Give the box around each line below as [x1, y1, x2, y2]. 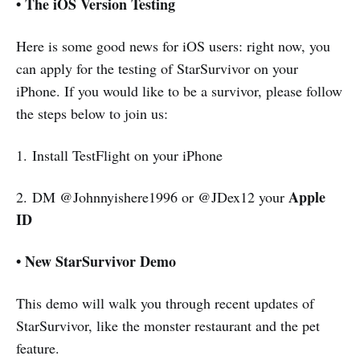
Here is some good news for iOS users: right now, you [16, 35, 330, 55]
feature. [16, 337, 59, 358]
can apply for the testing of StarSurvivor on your [16, 58, 298, 78]
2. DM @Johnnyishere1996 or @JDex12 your [16, 186, 288, 207]
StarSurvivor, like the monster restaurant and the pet [16, 315, 320, 335]
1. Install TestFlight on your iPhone [16, 145, 223, 165]
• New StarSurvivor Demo [16, 250, 176, 272]
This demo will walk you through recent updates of [16, 292, 314, 313]
